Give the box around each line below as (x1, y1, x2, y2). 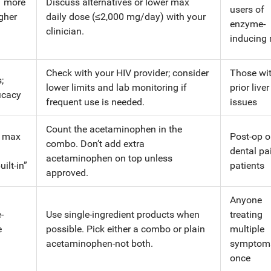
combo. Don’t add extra (46, 137, 145, 149)
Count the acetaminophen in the (46, 123, 182, 135)
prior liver (230, 81, 269, 93)
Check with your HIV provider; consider (46, 67, 209, 79)
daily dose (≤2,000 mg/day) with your (46, 10, 206, 22)
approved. (46, 166, 88, 178)
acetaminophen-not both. (46, 237, 153, 249)
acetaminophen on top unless (46, 152, 172, 164)
